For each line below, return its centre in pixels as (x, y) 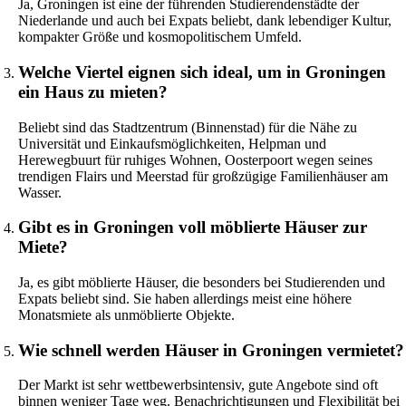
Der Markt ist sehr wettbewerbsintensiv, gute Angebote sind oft (198, 385)
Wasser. (40, 192)
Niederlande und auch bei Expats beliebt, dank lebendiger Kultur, (205, 21)
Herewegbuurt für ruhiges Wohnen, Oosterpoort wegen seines (195, 159)
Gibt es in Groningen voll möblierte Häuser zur (193, 227)
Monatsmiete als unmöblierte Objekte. (126, 314)
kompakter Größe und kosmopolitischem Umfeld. (160, 37)
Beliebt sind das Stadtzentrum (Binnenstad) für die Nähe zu (188, 127)
